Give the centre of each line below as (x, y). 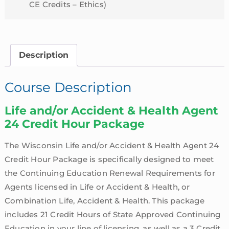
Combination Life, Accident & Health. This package (104, 200)
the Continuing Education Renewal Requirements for (110, 173)
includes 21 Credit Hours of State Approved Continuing (112, 214)
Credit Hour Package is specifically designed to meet (109, 159)
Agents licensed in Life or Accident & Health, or (97, 187)
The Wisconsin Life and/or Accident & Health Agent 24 (112, 145)
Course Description (68, 87)
